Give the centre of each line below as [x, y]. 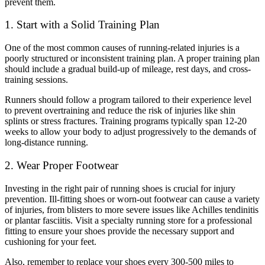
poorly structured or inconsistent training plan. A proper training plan [132, 59]
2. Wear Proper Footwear [62, 165]
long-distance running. [46, 143]
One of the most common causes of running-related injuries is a [122, 48]
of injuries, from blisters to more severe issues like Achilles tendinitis [132, 209]
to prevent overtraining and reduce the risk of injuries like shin [120, 111]
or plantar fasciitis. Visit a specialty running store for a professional [128, 220]
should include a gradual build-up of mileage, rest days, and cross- [128, 69]
